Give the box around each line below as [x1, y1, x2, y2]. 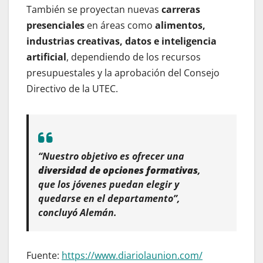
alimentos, [155, 18, 205, 32]
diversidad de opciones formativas [38, 163, 198, 177]
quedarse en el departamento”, [38, 191, 180, 205]
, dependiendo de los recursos [66, 50, 201, 63]
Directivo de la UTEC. [26, 82, 118, 95]
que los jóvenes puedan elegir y [38, 177, 179, 191]
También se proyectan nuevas [26, 2, 161, 16]
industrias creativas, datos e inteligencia [26, 34, 217, 48]
